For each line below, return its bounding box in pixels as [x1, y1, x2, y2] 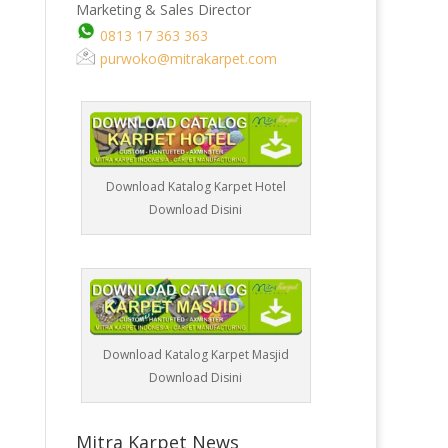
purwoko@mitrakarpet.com [96, 49, 277, 69]
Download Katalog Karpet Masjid [102, 345, 289, 363]
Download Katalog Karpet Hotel [105, 178, 286, 196]
